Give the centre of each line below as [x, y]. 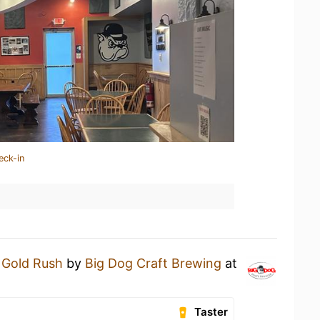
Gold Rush [32, 263]
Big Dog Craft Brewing [153, 263]
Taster [211, 312]
